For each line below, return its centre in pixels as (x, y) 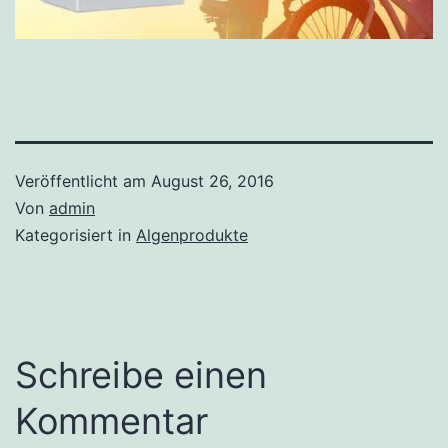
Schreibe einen (141, 374)
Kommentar (111, 420)
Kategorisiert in (75, 234)
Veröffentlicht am (83, 180)
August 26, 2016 (212, 180)
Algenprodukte (192, 234)
